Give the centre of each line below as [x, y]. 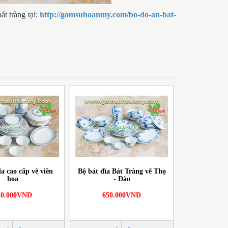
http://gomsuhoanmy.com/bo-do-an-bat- [108, 14]
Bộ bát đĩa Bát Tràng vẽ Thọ [122, 171]
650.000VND [122, 195]
